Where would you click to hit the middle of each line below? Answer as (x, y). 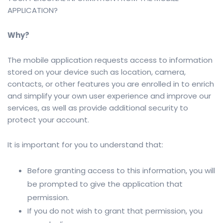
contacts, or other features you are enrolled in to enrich (111, 84)
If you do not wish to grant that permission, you (115, 211)
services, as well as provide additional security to (98, 108)
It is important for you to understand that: (85, 145)
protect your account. (48, 120)
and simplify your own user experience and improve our (109, 96)
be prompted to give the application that (105, 184)
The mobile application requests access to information (110, 60)
